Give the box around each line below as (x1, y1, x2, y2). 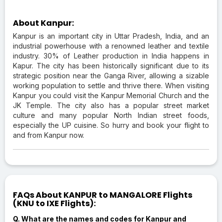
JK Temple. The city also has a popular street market (13, 101, 209, 110)
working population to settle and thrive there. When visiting (13, 81, 209, 90)
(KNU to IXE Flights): (13, 197, 96, 209)
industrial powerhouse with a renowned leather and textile (13, 41, 209, 50)
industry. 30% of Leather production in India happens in (13, 51, 209, 60)
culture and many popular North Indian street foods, (13, 111, 209, 119)
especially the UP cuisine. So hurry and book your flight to (13, 120, 209, 129)
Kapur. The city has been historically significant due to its (13, 61, 209, 70)
